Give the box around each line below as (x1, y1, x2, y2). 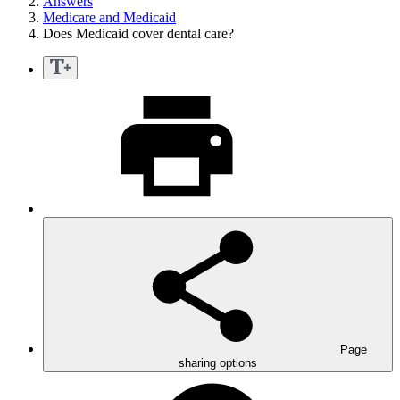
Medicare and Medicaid (43, 10, 176, 26)
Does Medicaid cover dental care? (43, 26, 234, 42)
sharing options (179, 356, 257, 371)
